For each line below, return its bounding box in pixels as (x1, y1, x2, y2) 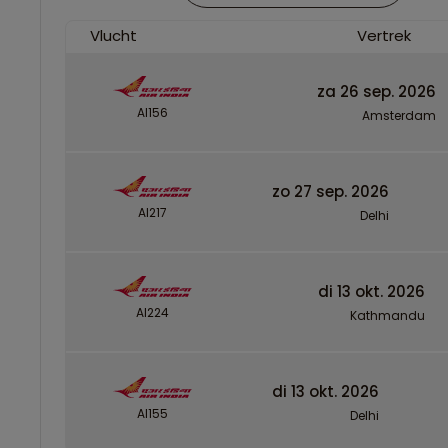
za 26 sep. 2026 (317, 80, 436, 102)
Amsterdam (362, 106, 436, 124)
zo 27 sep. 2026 (272, 180, 389, 202)
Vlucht (90, 24, 137, 46)
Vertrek (357, 24, 411, 46)
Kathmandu (350, 306, 425, 324)
